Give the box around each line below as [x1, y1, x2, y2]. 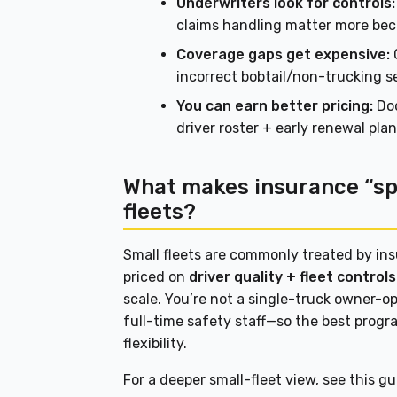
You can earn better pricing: [176, 97, 374, 115]
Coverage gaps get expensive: [176, 46, 391, 64]
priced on [123, 269, 190, 286]
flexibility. [123, 335, 188, 353]
